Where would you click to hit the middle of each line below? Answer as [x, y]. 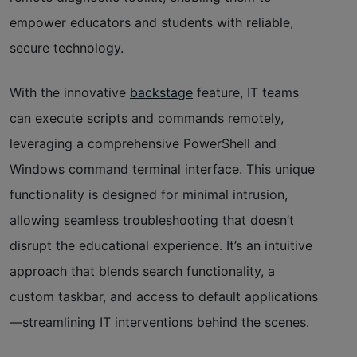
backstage [161, 92]
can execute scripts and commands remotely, [147, 118]
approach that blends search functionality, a [142, 271]
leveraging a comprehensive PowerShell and [143, 143]
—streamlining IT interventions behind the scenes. [159, 322]
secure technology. [67, 47]
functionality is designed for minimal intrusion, [149, 194]
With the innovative [68, 92]
